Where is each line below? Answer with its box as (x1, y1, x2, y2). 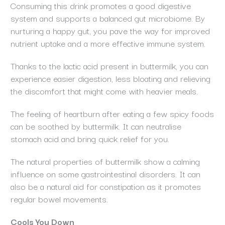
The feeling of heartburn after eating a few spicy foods (10, 106, 214, 121)
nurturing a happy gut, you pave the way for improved (10, 24, 210, 38)
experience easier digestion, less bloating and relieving (10, 71, 210, 85)
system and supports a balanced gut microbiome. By (10, 11, 205, 25)
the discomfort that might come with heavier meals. (10, 84, 200, 98)
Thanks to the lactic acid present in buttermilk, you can (10, 59, 208, 73)
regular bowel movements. (10, 192, 110, 206)
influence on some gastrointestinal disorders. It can (10, 167, 200, 181)
